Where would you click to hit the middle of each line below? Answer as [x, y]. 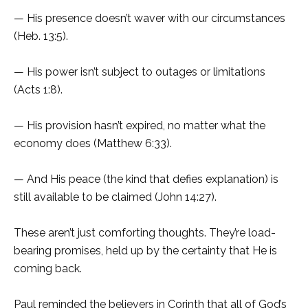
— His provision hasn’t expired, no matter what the [140, 126]
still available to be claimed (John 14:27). [117, 197]
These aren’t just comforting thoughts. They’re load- [145, 233]
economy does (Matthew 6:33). [93, 144]
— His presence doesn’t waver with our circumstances [150, 19]
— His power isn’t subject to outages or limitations [140, 72]
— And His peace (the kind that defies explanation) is [146, 179]
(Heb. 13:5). [41, 36]
